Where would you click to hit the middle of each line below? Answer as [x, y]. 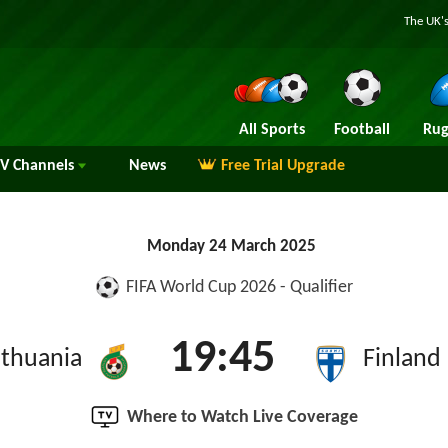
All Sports [271, 130]
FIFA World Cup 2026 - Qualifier [239, 287]
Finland [402, 359]
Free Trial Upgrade [283, 166]
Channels [43, 166]
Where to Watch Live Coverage [242, 417]
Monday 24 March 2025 [231, 246]
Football [361, 130]
